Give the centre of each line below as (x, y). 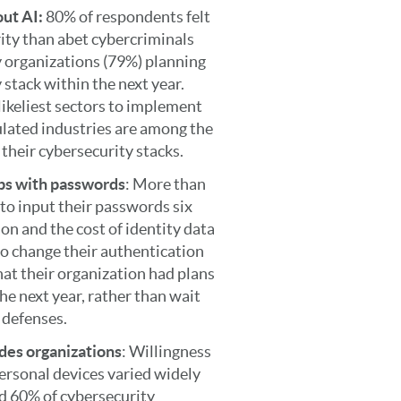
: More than (165, 184)
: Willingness (166, 351)
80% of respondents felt (128, 17)
